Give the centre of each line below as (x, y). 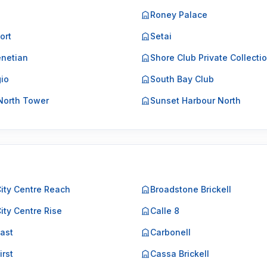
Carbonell (170, 232)
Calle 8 (165, 211)
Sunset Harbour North (195, 100)
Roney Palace (179, 15)
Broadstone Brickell (191, 189)
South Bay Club (182, 79)
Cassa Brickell (180, 254)
